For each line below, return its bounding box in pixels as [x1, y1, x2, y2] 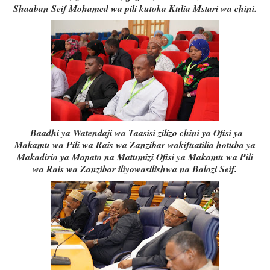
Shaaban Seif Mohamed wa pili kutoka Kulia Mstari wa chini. [13, 2, 257, 16]
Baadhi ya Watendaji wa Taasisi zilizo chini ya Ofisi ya [27, 126, 243, 140]
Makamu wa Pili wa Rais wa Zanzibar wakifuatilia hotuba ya [14, 138, 256, 152]
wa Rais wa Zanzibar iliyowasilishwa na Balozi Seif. [33, 162, 237, 176]
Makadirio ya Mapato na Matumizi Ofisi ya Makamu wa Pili [16, 150, 253, 164]
